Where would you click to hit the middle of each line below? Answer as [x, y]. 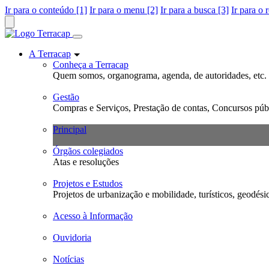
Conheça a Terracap [91, 65]
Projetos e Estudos [88, 183]
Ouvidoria [72, 237]
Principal [70, 129]
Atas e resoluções [86, 162]
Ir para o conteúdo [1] [46, 10]
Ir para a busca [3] [195, 10]
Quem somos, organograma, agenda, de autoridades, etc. [160, 75]
